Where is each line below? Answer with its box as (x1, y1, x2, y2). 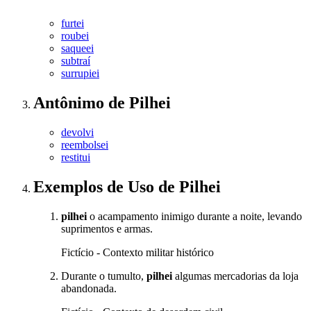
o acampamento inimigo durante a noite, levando (87, 210, 302, 223)
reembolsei (61, 139, 108, 151)
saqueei (61, 42, 94, 55)
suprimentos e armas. (61, 223, 153, 235)
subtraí (61, 55, 90, 67)
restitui (61, 151, 90, 164)
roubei (61, 30, 89, 42)
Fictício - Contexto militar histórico (61, 246, 214, 259)
